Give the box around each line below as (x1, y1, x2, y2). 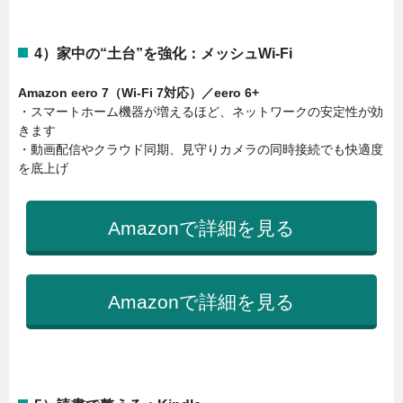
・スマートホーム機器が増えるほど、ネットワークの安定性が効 (18, 104, 383, 120)
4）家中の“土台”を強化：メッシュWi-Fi (34, 45, 292, 61)
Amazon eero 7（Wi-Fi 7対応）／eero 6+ (18, 85, 259, 101)
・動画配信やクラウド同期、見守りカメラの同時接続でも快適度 (18, 142, 383, 157)
